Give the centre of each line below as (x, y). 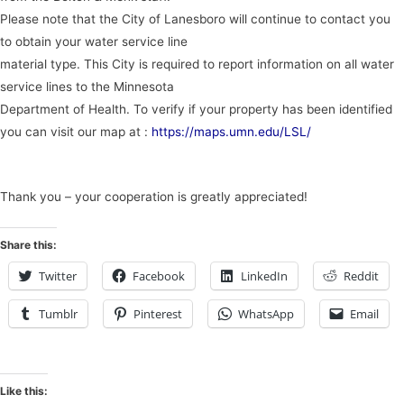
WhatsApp (266, 314)
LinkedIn (264, 276)
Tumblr (58, 314)
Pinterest (158, 314)
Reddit (361, 276)
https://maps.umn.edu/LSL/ (230, 131)
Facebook (159, 276)
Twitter (58, 276)
